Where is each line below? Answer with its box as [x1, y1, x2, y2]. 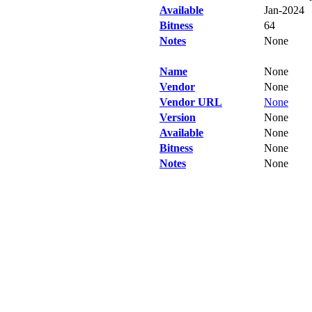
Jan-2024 [264, 4, 304, 16]
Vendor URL [159, 96, 222, 108]
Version [159, 111, 196, 123]
